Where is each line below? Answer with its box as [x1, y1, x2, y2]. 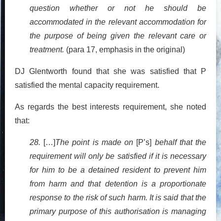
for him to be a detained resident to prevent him [30, 165, 206, 174]
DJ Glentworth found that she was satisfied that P [15, 67, 206, 75]
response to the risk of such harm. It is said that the [30, 193, 206, 202]
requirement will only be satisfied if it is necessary [30, 151, 206, 160]
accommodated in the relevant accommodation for [30, 17, 206, 26]
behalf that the [154, 138, 207, 147]
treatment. [30, 45, 66, 54]
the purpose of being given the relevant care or [30, 31, 206, 40]
